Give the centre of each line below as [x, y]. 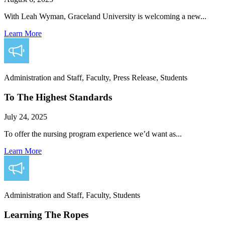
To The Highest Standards [58, 97]
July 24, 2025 [26, 117]
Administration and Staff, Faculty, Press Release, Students [96, 78]
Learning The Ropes [46, 214]
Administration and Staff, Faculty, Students [72, 195]
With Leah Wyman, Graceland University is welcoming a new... [105, 17]
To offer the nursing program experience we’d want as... [93, 134]
